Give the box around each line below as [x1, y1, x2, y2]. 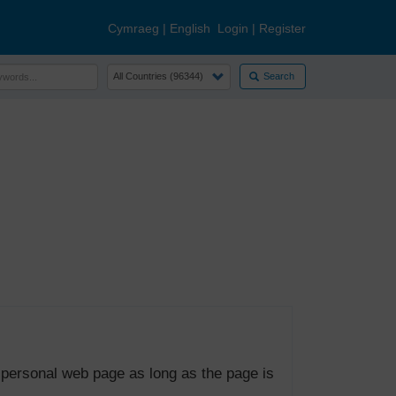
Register [259, 21, 306, 35]
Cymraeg [108, 21, 159, 35]
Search [260, 70, 294, 81]
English [170, 21, 210, 35]
